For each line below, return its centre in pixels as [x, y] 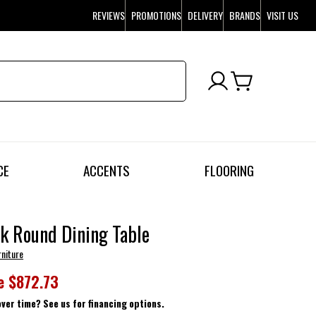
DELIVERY [206, 15]
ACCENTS [107, 171]
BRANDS [245, 15]
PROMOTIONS [157, 15]
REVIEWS [109, 15]
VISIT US [283, 15]
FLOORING [229, 171]
